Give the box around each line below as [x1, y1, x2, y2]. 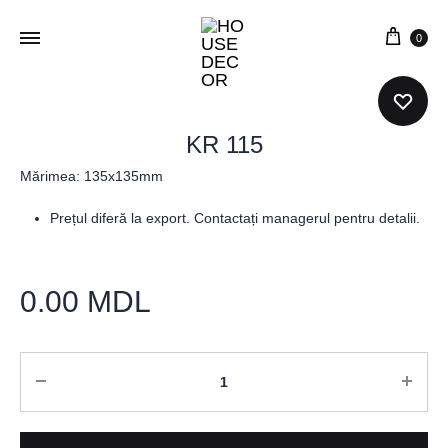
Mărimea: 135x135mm [20, 168, 163, 184]
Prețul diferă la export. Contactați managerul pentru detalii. [50, 210, 424, 226]
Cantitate [20, 356, 92, 376]
